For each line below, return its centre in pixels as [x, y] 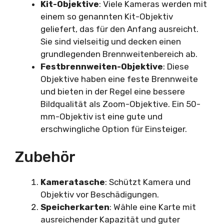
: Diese [176, 66]
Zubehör [45, 157]
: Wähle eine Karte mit [153, 207]
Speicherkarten [75, 207]
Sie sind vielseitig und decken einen [111, 41]
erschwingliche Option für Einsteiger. [114, 129]
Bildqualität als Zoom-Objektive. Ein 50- [120, 104]
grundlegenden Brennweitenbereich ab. [119, 54]
